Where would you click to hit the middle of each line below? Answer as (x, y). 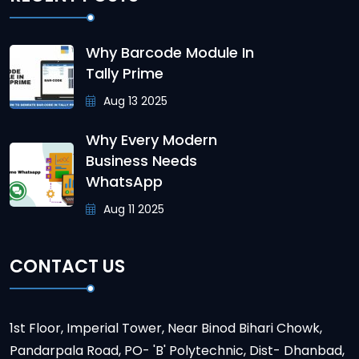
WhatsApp (124, 182)
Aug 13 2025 (134, 101)
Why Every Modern (151, 140)
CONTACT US (67, 266)
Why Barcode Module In (170, 53)
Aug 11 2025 (132, 210)
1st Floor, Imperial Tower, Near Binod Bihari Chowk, (166, 328)
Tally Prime (125, 74)
